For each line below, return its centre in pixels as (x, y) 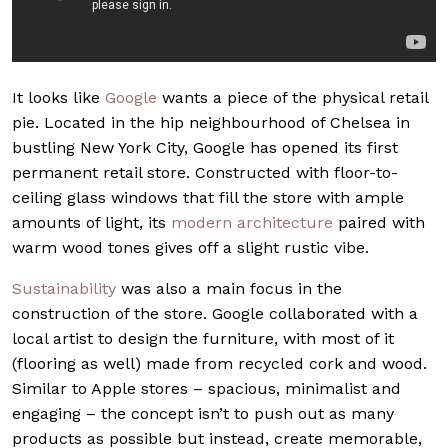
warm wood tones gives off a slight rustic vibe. (190, 247)
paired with (379, 222)
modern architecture (252, 222)
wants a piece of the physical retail (292, 97)
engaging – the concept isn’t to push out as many (203, 413)
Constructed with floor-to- (296, 172)
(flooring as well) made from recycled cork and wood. (219, 363)
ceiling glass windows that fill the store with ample (208, 197)
